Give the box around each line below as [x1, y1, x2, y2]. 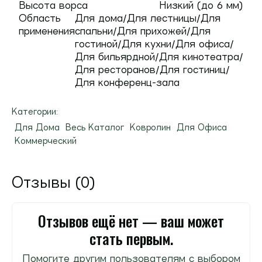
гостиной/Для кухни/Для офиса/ [75, 39, 234, 49]
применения [19, 26, 75, 36]
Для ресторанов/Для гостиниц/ [75, 64, 230, 75]
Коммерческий [15, 136, 77, 145]
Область [19, 13, 61, 23]
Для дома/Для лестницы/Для [75, 13, 220, 23]
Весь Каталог [65, 123, 124, 132]
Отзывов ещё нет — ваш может [38, 210, 224, 232]
